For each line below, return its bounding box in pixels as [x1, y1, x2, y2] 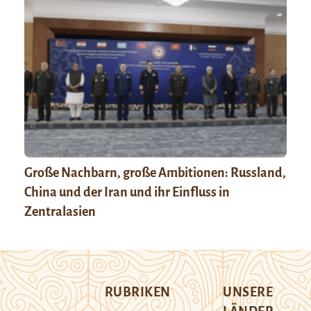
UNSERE [223, 285, 274, 299]
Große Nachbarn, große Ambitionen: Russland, [24, 165, 286, 180]
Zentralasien [24, 204, 96, 219]
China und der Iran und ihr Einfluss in [24, 185, 230, 199]
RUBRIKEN [104, 285, 171, 299]
